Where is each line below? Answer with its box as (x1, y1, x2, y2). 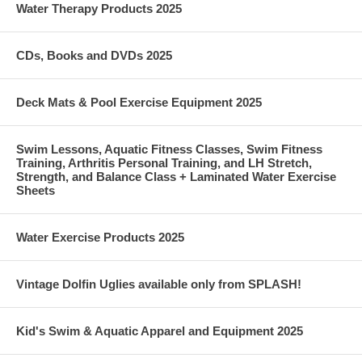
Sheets (16, 183, 55, 197)
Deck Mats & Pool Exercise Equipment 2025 (16, 95, 262, 109)
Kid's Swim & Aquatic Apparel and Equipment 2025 (16, 323, 303, 338)
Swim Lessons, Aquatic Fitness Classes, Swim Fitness (16, 141, 322, 156)
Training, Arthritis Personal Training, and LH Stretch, (16, 155, 312, 170)
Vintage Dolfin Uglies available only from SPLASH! (16, 276, 301, 291)
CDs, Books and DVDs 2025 (16, 48, 172, 62)
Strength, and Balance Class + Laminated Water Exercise (16, 169, 336, 183)
